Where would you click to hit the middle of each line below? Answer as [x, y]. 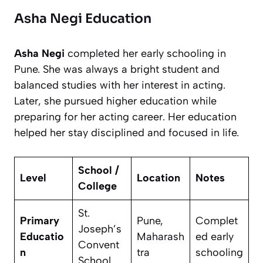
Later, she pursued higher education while [115, 101]
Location [159, 178]
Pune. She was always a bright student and [117, 70]
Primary [40, 221]
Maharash [161, 237]
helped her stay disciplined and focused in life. [127, 133]
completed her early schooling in [145, 54]
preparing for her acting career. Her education [125, 117]
